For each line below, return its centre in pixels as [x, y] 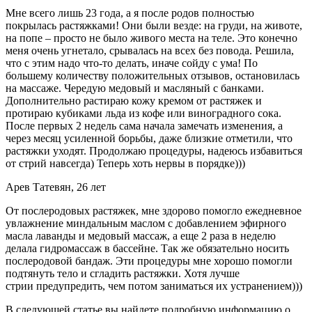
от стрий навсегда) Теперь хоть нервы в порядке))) [125, 163]
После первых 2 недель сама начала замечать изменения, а [144, 125]
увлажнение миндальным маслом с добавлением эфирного [146, 223]
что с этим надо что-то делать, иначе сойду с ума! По [132, 63]
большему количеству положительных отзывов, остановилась [153, 75]
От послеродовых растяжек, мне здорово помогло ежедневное [154, 210]
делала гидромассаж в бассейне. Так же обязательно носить [147, 248]
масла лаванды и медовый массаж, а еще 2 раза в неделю [141, 235]
